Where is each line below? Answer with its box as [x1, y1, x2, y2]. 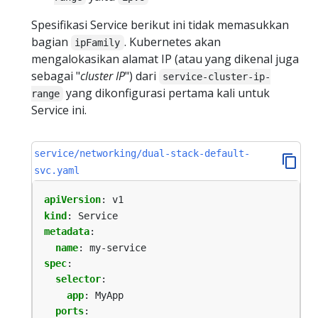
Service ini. [31, 102, 87, 118]
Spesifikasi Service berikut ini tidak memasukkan [31, 16, 289, 33]
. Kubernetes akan [124, 33, 221, 50]
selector [55, 273, 101, 285]
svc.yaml [34, 165, 80, 177]
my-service [89, 241, 146, 253]
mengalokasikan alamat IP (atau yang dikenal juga [31, 50, 299, 67]
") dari [125, 67, 159, 84]
